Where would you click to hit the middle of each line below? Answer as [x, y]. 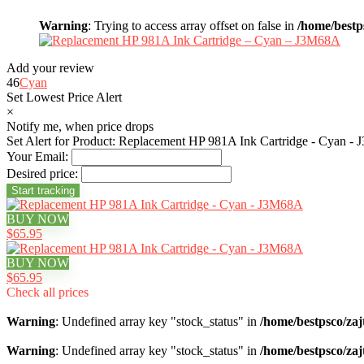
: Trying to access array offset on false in [193, 26]
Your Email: [37, 156]
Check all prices [48, 292]
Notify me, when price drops [80, 126]
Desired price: [42, 173]
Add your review [50, 68]
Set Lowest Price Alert [64, 97]
